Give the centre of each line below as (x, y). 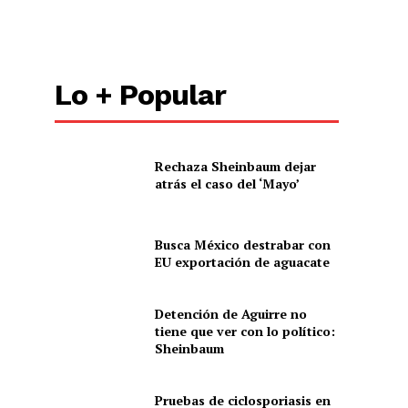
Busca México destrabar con (242, 244)
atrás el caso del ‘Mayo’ (227, 184)
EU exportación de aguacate (242, 261)
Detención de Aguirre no (230, 313)
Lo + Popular (141, 94)
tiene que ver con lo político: (245, 331)
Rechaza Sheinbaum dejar (235, 167)
